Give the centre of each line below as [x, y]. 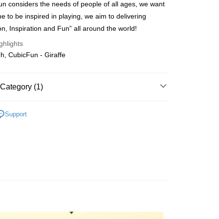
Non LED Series [76, 106]
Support [16, 114]
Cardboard [25, 106]
